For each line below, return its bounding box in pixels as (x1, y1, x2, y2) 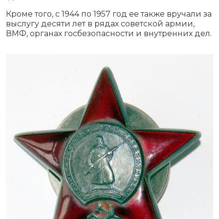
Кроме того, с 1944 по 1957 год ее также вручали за (6, 9, 212, 19)
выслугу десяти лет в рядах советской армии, (6, 19, 195, 29)
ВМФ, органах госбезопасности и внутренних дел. (6, 29, 212, 39)
